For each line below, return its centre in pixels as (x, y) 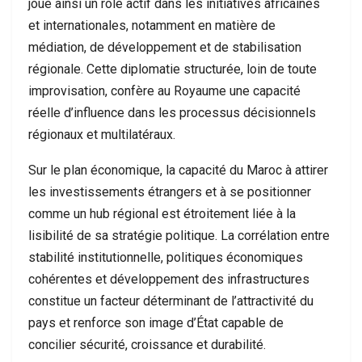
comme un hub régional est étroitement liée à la (162, 214)
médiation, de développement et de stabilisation (165, 47)
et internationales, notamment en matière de (152, 25)
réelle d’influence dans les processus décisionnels (172, 113)
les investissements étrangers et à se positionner (170, 192)
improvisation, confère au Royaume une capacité (164, 91)
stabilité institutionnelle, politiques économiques (166, 257)
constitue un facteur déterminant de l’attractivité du (171, 301)
